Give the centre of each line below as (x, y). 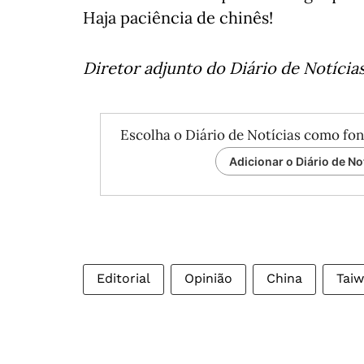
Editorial (123, 278)
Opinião (208, 278)
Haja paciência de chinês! (178, 17)
